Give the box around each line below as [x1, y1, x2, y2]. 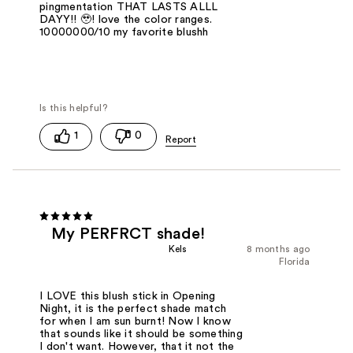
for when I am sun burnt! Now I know [39, 316, 231, 328]
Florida [279, 256, 310, 266]
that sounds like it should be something [39, 329, 243, 340]
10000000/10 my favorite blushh [39, 26, 209, 38]
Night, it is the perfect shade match [39, 303, 227, 315]
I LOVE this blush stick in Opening [39, 291, 216, 303]
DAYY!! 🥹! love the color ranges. [39, 13, 213, 25]
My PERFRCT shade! [51, 225, 206, 242]
